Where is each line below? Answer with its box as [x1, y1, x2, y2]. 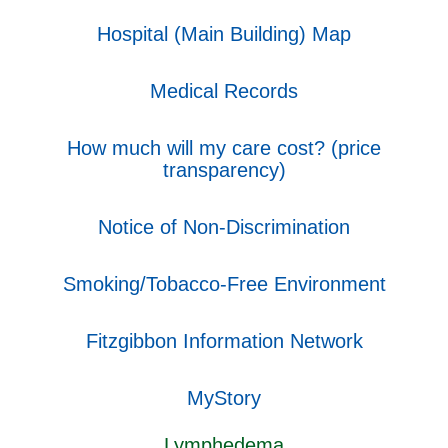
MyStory [187, 386, 261, 409]
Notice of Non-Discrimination [98, 215, 350, 238]
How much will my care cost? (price [67, 136, 381, 159]
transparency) [162, 158, 286, 181]
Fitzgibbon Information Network [85, 329, 363, 352]
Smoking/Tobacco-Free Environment [62, 272, 386, 295]
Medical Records [150, 79, 298, 102]
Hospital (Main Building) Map [97, 22, 351, 45]
